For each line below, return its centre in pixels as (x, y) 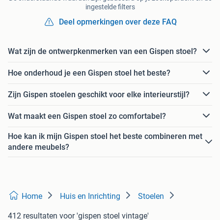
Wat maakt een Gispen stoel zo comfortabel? (87, 116)
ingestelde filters (110, 7)
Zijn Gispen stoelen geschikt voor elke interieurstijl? (99, 94)
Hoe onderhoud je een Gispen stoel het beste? (89, 73)
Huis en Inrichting (90, 196)
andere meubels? (39, 147)
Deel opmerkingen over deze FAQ (118, 22)
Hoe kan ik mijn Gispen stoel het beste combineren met (105, 137)
